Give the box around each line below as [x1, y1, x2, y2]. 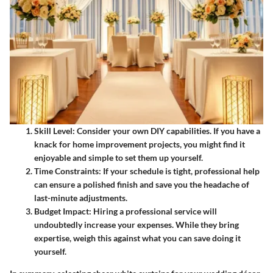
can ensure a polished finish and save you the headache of [34, 179, 249, 190]
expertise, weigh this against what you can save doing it [34, 232, 241, 243]
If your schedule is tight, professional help [101, 165, 260, 176]
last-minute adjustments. [34, 192, 127, 203]
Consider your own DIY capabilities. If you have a [75, 125, 260, 136]
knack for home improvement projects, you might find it [34, 138, 245, 149]
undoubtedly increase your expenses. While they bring [34, 219, 239, 230]
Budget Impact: [34, 205, 91, 216]
